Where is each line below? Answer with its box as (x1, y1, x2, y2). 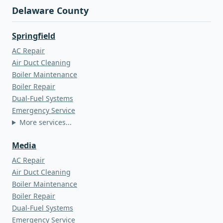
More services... (19, 117, 72, 127)
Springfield (12, 30, 55, 41)
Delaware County (12, 4, 89, 16)
